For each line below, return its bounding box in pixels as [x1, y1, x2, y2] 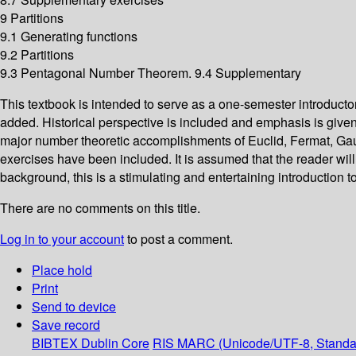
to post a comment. [124, 230, 233, 249]
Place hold [32, 261, 92, 280]
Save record [32, 315, 100, 335]
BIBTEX [32, 334, 78, 353]
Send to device [32, 297, 116, 316]
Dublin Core [81, 334, 149, 353]
